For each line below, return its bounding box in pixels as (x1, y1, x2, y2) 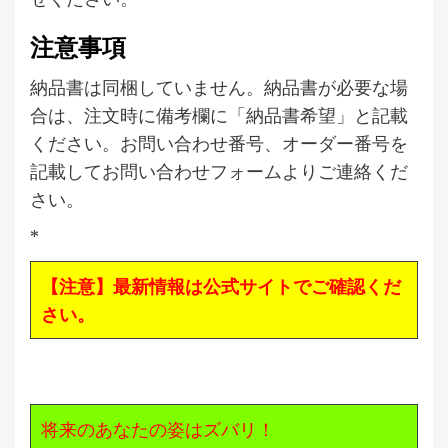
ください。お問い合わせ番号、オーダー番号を (30, 130, 408, 155)
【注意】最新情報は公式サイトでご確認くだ (41, 273, 401, 298)
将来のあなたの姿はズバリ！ (41, 416, 275, 441)
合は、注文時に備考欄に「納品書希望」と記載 (30, 102, 408, 127)
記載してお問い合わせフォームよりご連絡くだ (30, 158, 408, 183)
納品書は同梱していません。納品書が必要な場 (30, 74, 408, 99)
